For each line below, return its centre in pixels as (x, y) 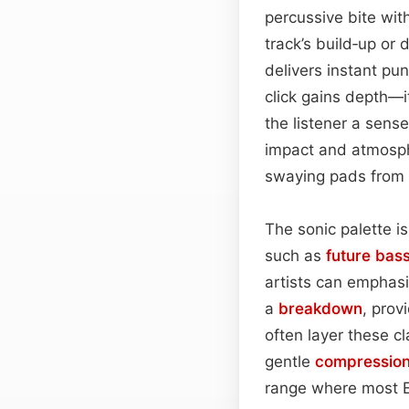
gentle (290, 361)
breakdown (320, 308)
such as (295, 255)
